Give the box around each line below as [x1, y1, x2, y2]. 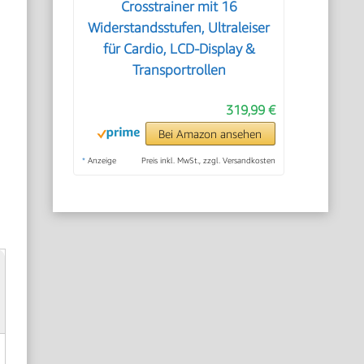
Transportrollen [132, 62, 226, 78]
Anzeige [85, 155, 117, 165]
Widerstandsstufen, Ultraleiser [88, 19, 271, 36]
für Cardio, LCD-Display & [102, 41, 255, 57]
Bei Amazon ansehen [158, 127, 262, 141]
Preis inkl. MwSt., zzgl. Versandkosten [141, 155, 275, 165]
